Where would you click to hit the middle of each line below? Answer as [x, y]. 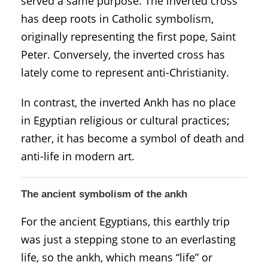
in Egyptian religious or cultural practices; [125, 120]
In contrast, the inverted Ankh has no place [128, 102]
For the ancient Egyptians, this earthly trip [125, 221]
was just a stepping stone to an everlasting [128, 239]
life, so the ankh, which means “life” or [117, 257]
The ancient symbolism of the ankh [104, 194]
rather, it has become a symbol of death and [133, 138]
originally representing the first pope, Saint [128, 36]
